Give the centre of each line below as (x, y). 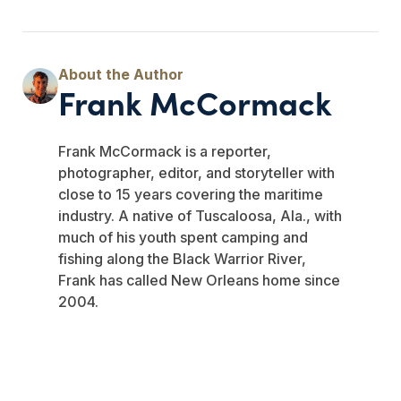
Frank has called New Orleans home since (199, 280)
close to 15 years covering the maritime (191, 194)
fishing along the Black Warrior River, (182, 258)
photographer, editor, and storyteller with (196, 172)
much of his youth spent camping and (183, 237)
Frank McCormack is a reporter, (165, 151)
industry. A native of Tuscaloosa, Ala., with (200, 215)
